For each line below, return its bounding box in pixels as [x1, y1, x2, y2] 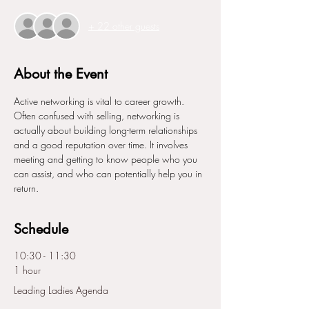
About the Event [14, 64, 108, 83]
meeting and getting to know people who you [14, 152, 200, 166]
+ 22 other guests [88, 19, 159, 33]
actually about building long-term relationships [14, 123, 200, 137]
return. [14, 181, 39, 195]
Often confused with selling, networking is [14, 108, 182, 122]
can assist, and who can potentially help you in [14, 166, 205, 180]
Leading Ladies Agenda [14, 283, 108, 297]
